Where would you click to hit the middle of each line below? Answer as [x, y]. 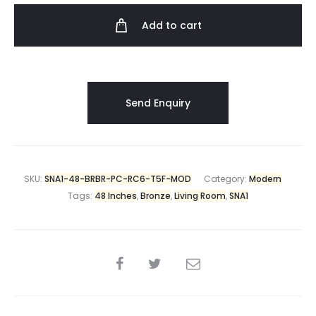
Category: [226, 179]
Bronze [156, 196]
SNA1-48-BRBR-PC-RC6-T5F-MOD [118, 179]
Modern [265, 179]
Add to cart [172, 25]
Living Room [200, 196]
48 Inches [116, 196]
